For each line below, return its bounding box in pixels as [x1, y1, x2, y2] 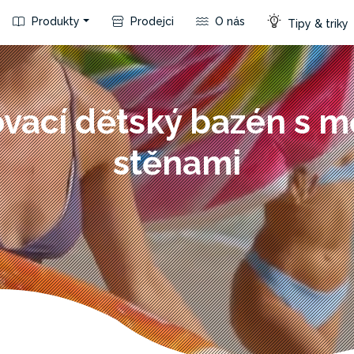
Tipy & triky [284, 17, 348, 30]
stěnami [113, 144, 241, 183]
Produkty [28, 14, 81, 28]
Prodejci [127, 14, 174, 28]
